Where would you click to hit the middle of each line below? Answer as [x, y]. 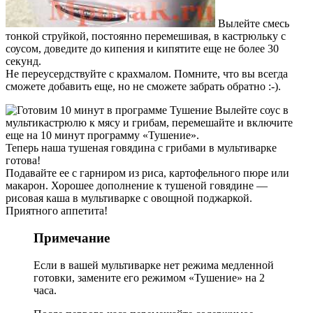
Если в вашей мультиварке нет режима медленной [154, 265]
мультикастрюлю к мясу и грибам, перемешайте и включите [149, 123]
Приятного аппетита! [57, 211]
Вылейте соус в [250, 110]
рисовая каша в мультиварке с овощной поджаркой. [129, 198]
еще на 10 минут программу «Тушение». [102, 136]
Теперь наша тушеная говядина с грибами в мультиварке [141, 148]
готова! [23, 161]
